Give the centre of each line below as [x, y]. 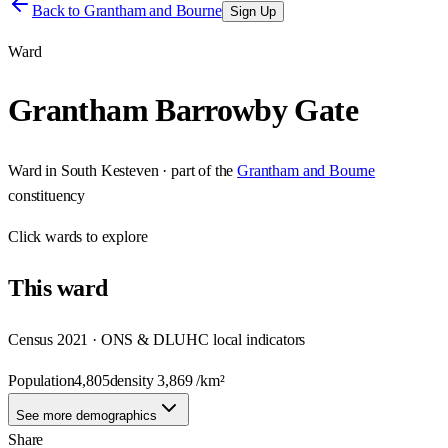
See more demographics [86, 415]
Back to [58, 10]
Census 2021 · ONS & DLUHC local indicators [157, 339]
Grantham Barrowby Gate [183, 110]
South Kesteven [109, 170]
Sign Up [252, 11]
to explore [115, 236]
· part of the [196, 170]
